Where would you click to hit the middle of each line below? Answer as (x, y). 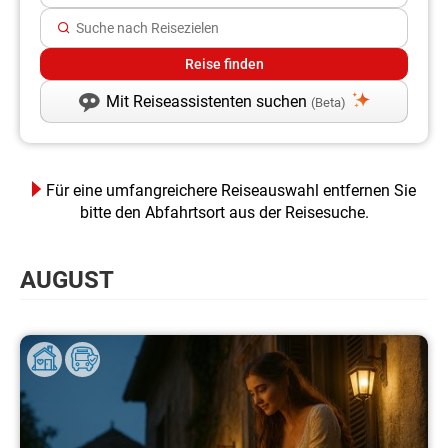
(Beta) (328, 103)
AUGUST (67, 280)
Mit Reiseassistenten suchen (208, 102)
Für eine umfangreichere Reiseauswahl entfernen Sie (231, 191)
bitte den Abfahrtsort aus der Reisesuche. (224, 213)
